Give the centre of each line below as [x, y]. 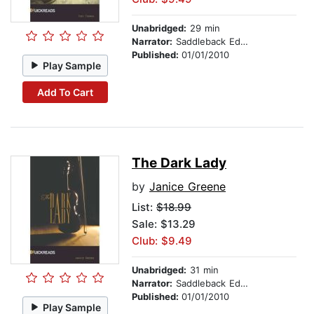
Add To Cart [65, 92]
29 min [203, 28]
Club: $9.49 [162, 241]
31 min [203, 270]
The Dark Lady [179, 163]
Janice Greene [187, 187]
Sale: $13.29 [164, 224]
